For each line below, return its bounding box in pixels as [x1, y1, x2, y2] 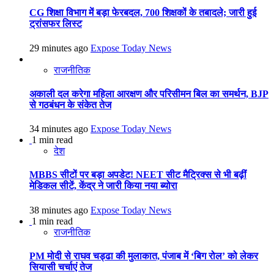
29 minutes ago [29, 42, 91, 53]
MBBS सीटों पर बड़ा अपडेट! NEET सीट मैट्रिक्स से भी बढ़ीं [29, 169, 246, 180]
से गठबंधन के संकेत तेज [29, 99, 111, 110]
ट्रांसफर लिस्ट [29, 18, 82, 29]
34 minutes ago [29, 124, 91, 135]
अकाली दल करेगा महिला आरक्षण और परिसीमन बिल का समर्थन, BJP [29, 88, 268, 99]
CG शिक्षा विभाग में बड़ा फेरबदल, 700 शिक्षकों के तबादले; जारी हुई [29, 7, 256, 18]
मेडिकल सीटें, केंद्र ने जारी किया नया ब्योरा [29, 180, 177, 191]
